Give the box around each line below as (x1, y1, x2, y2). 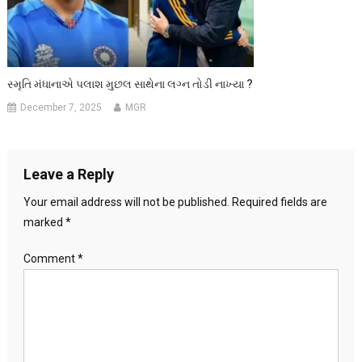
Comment (23, 251, 78, 265)
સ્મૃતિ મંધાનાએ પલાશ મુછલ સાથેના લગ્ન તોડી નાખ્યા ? (7, 77, 254, 90)
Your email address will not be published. (23, 195, 229, 208)
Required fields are (231, 195, 327, 208)
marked (23, 215, 65, 229)
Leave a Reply (23, 165, 114, 183)
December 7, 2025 (20, 101, 103, 113)
